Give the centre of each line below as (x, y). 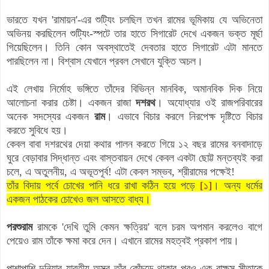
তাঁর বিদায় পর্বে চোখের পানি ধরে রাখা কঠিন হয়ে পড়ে (103, 185)
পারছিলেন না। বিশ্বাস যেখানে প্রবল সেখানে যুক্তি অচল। (105, 61)
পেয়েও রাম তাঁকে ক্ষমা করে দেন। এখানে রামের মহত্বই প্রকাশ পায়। (126, 240)
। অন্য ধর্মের (237, 185)
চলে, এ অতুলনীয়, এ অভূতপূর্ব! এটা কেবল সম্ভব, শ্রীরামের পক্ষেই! (121, 171)
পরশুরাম (20, 227)
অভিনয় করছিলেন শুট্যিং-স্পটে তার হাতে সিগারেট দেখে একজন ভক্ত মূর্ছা (134, 33)
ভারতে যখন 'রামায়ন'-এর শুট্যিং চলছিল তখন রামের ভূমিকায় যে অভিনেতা (134, 20)
